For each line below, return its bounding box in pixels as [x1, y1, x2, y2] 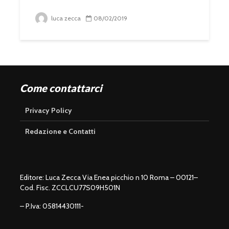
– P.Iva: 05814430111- [20, 201, 84, 211]
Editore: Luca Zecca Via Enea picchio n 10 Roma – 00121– [20, 173, 198, 182]
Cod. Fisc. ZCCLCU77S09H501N [20, 183, 120, 192]
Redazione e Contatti [25, 127, 96, 136]
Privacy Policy [25, 106, 72, 115]
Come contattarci [20, 82, 102, 94]
